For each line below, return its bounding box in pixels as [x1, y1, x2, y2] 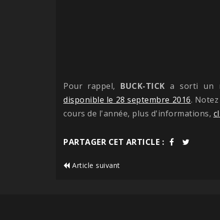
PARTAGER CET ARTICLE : [63, 136, 164, 147]
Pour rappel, [63, 80, 121, 91]
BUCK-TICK [120, 80, 165, 91]
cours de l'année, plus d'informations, [63, 108, 214, 119]
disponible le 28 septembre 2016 [63, 94, 191, 105]
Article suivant [70, 160, 120, 170]
